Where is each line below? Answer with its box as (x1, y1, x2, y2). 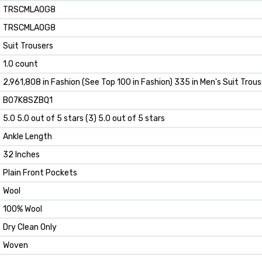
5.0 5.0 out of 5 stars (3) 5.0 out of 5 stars (3, 113, 165, 124)
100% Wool (3, 204, 42, 215)
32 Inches (3, 150, 40, 160)
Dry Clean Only (3, 222, 57, 233)
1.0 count (3, 59, 38, 70)
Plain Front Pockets (3, 168, 77, 178)
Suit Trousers (3, 41, 53, 51)
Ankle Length (3, 132, 52, 142)
